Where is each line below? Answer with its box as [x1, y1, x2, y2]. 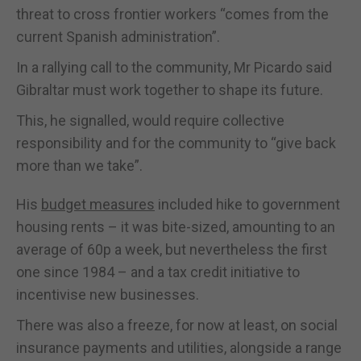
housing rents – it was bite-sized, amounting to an [16, 218, 335, 235]
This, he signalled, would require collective [16, 111, 284, 129]
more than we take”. [16, 156, 143, 174]
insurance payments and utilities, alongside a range [16, 338, 342, 356]
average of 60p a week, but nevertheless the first [16, 240, 327, 258]
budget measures [41, 195, 155, 213]
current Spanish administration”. [16, 27, 220, 45]
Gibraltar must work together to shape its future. [16, 81, 323, 98]
